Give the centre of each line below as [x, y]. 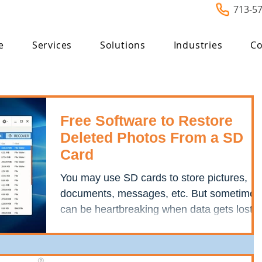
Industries [198, 45]
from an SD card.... [104, 225]
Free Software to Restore [146, 120]
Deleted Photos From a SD [152, 137]
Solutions [123, 45]
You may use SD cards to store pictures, [154, 178]
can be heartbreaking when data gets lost [156, 209]
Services [52, 45]
